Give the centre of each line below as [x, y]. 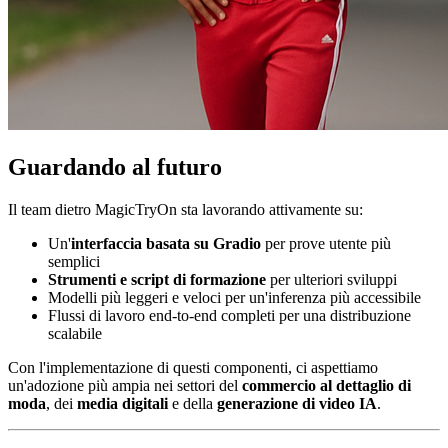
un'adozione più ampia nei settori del [125, 385]
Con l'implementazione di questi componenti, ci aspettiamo [193, 367]
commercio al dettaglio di [326, 385]
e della [192, 403]
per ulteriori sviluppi [331, 279]
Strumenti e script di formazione [157, 279]
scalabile [75, 333]
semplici [74, 261]
